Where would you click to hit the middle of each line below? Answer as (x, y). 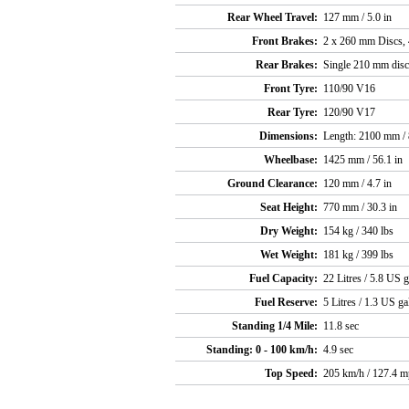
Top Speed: (291, 373)
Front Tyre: (291, 88)
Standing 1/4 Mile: (275, 325)
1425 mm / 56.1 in (363, 159)
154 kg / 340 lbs (358, 231)
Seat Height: (289, 207)
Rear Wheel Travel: (273, 17)
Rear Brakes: (287, 64)
